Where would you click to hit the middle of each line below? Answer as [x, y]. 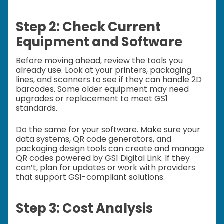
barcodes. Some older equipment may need [102, 89]
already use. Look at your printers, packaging [104, 70]
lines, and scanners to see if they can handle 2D [109, 79]
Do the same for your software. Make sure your [108, 129]
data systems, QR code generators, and [94, 139]
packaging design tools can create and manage [110, 148]
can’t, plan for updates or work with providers [106, 167]
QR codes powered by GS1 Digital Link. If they [103, 158]
